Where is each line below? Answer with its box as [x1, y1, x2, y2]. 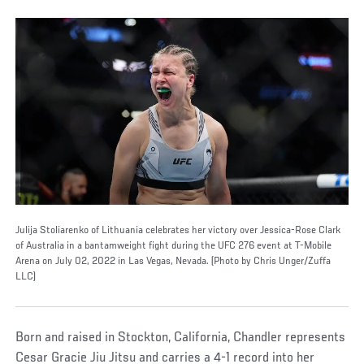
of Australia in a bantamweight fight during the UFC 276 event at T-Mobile [15, 240, 332, 252]
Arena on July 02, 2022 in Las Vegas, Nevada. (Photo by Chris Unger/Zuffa [15, 255, 331, 267]
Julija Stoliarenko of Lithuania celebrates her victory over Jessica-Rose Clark [15, 224, 341, 236]
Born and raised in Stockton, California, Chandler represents [15, 330, 346, 345]
